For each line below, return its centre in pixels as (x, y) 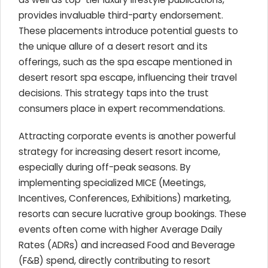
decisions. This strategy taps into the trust (114, 93)
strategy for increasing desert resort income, (119, 152)
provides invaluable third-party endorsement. (121, 15)
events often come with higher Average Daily (121, 229)
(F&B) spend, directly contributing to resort (115, 261)
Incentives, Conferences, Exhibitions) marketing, (125, 198)
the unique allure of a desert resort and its (113, 46)
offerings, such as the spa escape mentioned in (125, 62)
